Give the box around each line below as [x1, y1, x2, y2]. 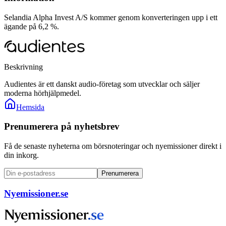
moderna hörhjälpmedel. [4, 88, 81, 97]
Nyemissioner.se [4, 188, 68, 199]
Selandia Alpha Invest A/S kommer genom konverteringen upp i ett [4, 13, 217, 22]
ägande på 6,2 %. [4, 22, 59, 31]
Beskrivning [4, 62, 43, 71]
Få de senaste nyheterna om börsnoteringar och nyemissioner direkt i [4, 142, 221, 151]
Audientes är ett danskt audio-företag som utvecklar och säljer [4, 79, 200, 88]
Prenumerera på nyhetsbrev [4, 121, 120, 132]
